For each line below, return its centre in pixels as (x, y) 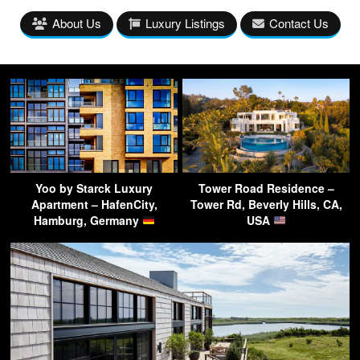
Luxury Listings (185, 22)
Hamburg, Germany (88, 220)
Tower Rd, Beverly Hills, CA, (266, 204)
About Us (76, 22)
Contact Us (299, 22)
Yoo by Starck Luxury (94, 188)
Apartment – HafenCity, (94, 204)
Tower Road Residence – (266, 188)
